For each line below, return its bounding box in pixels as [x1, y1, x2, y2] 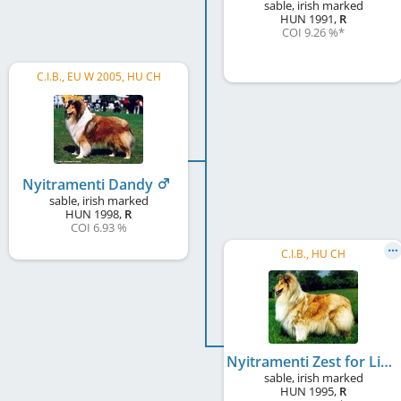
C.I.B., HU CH [281, 245, 346, 261]
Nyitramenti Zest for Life [380, 351, 392, 371]
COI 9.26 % [282, 23, 338, 40]
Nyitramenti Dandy [22, 174, 157, 194]
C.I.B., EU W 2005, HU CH [36, 68, 161, 84]
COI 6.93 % [70, 218, 127, 235]
